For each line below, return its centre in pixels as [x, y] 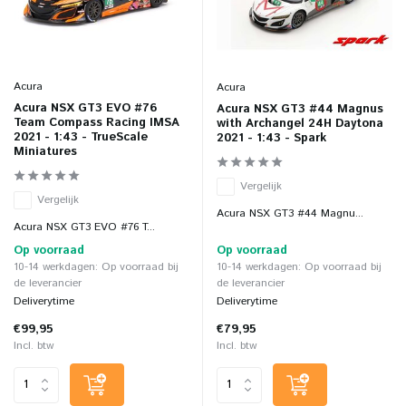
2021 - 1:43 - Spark [271, 139]
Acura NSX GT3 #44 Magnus [300, 110]
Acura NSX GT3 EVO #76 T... [84, 227]
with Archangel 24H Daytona [300, 124]
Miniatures [45, 152]
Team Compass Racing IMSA [97, 123]
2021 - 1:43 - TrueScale [81, 138]
